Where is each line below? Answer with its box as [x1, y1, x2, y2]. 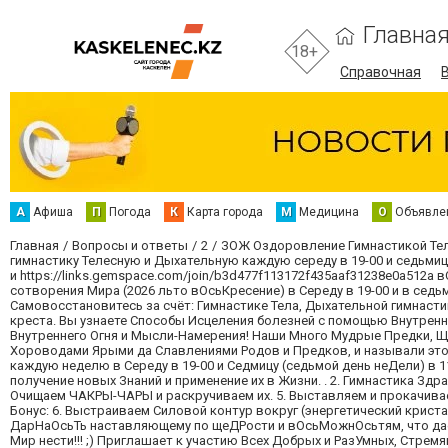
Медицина [299, 205, 359, 219]
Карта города [187, 205, 263, 219]
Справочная [340, 64, 421, 80]
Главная [10, 238, 59, 253]
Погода [109, 205, 151, 219]
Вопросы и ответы [72, 238, 188, 253]
